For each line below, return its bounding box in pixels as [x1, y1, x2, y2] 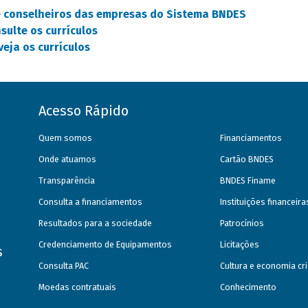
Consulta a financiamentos [38, 197, 143, 207]
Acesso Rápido [38, 102, 129, 119]
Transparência [38, 175, 96, 186]
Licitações [220, 239, 260, 250]
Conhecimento [220, 282, 277, 292]
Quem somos [38, 133, 93, 143]
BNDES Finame [220, 175, 276, 186]
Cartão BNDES [220, 154, 274, 164]
